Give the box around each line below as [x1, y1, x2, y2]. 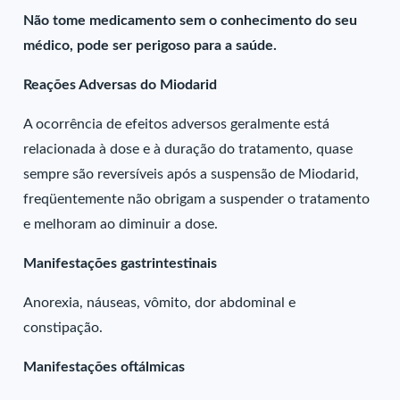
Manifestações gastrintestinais [23, 256, 218, 271]
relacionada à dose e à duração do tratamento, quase [23, 142, 354, 156]
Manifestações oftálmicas [23, 360, 186, 374]
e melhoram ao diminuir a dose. [23, 217, 219, 231]
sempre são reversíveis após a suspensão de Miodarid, [23, 167, 360, 181]
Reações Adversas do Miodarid [23, 78, 218, 92]
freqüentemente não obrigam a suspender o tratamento [23, 192, 371, 206]
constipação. [23, 321, 104, 335]
